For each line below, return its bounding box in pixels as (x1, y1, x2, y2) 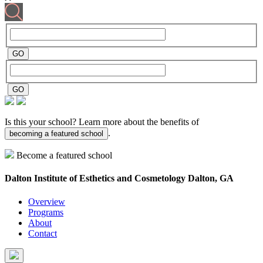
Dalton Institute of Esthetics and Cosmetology (5, 173, 188, 184)
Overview (28, 196, 65, 207)
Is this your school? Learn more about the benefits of (5, 117, 199, 127)
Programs (28, 207, 63, 217)
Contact (28, 228, 57, 238)
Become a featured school (16, 150, 112, 161)
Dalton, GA (188, 173, 234, 184)
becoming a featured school (9, 129, 103, 139)
